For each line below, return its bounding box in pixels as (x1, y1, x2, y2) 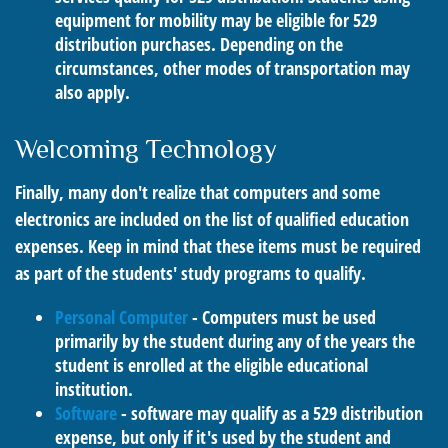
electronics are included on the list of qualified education (15, 207, 409, 231)
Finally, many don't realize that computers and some (15, 180, 380, 204)
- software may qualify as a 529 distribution (117, 401, 423, 425)
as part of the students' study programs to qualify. (15, 261, 366, 285)
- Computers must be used (188, 305, 376, 329)
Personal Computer (55, 305, 188, 329)
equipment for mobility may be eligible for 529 (55, 8, 377, 32)
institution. (55, 377, 133, 401)
